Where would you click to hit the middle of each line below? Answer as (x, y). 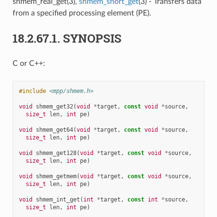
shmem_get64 (54, 130)
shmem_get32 (54, 106)
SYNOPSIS (92, 38)
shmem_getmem (56, 176)
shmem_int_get (58, 199)
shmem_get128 (56, 153)
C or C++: (29, 63)
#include (32, 91)
